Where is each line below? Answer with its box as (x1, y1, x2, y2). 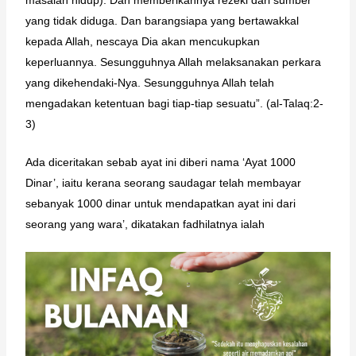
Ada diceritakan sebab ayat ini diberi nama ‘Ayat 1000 (25, 155, 296, 168)
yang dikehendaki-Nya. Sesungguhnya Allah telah (25, 75, 274, 89)
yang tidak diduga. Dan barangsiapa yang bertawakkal (25, 14, 299, 27)
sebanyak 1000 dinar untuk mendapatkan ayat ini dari (25, 196, 296, 210)
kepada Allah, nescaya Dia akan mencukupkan (25, 34, 260, 48)
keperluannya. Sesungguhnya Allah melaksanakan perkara (25, 55, 321, 68)
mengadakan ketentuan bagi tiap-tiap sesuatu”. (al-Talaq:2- (25, 96, 323, 110)
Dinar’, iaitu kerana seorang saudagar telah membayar (25, 176, 301, 189)
